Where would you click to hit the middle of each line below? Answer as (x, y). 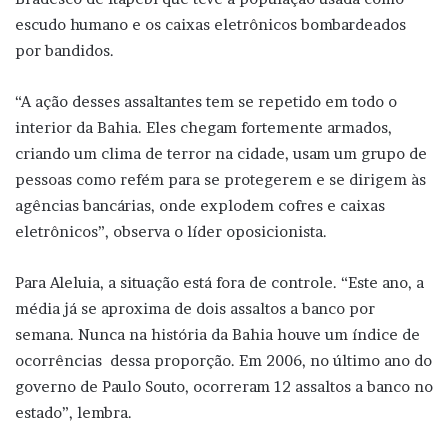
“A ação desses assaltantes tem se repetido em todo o (206, 101)
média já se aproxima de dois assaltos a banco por (195, 308)
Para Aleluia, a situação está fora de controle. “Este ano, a (219, 282)
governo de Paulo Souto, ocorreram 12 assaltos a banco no (224, 386)
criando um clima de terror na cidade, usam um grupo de (221, 153)
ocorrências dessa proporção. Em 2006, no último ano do (223, 360)
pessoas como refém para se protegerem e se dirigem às (220, 179)
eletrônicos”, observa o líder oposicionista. (171, 231)
